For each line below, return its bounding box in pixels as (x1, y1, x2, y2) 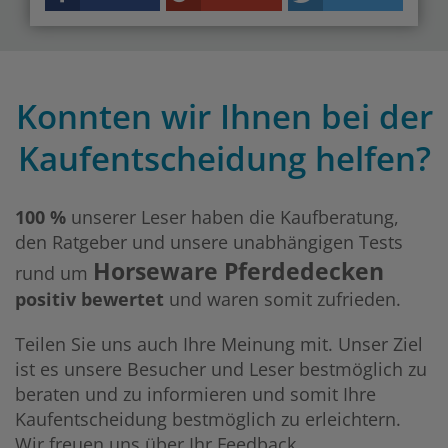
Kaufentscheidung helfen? (17, 136, 431, 181)
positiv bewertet (15, 287, 164, 311)
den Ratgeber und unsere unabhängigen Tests (15, 230, 403, 254)
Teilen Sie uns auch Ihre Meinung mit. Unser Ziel (15, 332, 423, 356)
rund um (15, 261, 93, 285)
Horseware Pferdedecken (93, 255, 384, 287)
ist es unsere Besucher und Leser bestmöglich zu (15, 357, 427, 381)
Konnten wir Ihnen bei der (15, 94, 433, 139)
